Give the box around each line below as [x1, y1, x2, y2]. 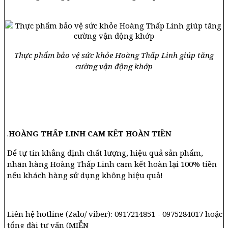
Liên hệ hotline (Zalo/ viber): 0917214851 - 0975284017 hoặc [7, 208, 222, 219]
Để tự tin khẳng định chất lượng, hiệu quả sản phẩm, [7, 147, 203, 158]
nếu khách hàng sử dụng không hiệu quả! [7, 169, 165, 180]
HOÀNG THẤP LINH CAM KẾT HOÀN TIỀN [9, 128, 172, 138]
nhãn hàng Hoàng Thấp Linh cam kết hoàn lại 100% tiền [7, 158, 217, 169]
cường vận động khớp [75, 61, 153, 71]
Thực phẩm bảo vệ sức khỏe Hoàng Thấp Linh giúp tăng [14, 49, 214, 60]
